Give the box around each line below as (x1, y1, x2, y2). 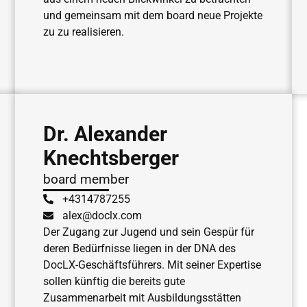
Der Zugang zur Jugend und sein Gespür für (42, 225, 254, 238)
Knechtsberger (42, 145, 179, 170)
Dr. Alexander (42, 121, 167, 146)
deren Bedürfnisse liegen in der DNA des (42, 241, 236, 255)
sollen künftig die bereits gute (42, 274, 185, 288)
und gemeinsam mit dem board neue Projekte (42, 8, 262, 22)
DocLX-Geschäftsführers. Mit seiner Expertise (42, 258, 261, 271)
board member (42, 171, 129, 187)
